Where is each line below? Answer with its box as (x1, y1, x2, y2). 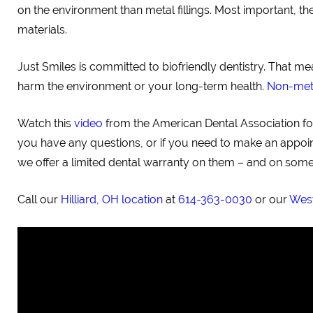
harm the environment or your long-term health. (17, 80, 267, 93)
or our (252, 193, 289, 206)
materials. (17, 23, 67, 36)
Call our (17, 193, 61, 206)
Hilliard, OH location (61, 193, 163, 206)
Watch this (17, 117, 74, 130)
